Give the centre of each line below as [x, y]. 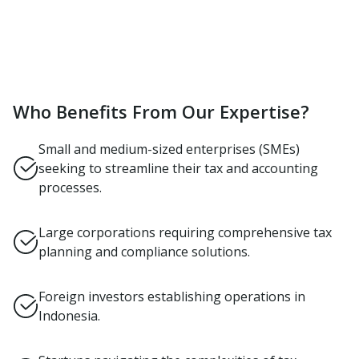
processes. [70, 188]
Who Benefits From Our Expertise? [161, 111]
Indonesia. [69, 316]
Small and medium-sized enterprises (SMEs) [169, 149]
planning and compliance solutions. [144, 252]
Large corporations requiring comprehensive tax [185, 232]
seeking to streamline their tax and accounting [178, 168]
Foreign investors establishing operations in [172, 296]
